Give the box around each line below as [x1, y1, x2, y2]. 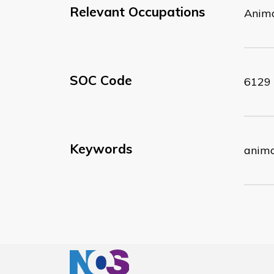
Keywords [70, 140, 132, 157]
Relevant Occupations [70, 3, 205, 20]
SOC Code [70, 72, 132, 88]
